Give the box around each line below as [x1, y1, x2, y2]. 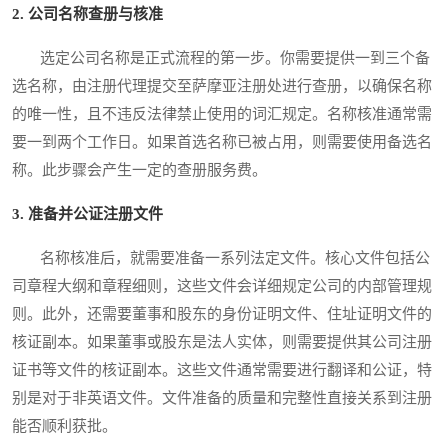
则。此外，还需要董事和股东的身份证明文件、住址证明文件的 [12, 306, 432, 323]
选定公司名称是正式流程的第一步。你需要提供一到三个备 [12, 50, 430, 67]
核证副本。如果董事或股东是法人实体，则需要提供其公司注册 [12, 334, 432, 351]
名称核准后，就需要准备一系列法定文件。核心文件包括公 [12, 250, 430, 267]
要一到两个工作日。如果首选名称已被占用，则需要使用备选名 [12, 134, 432, 151]
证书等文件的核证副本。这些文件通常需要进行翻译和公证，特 [12, 362, 432, 379]
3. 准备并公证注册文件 [12, 206, 163, 223]
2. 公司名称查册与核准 [12, 6, 163, 23]
